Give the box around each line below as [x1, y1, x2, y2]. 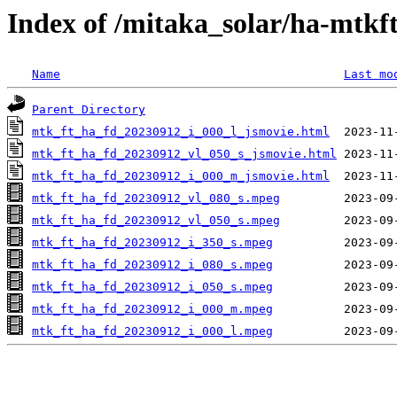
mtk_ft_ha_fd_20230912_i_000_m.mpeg [32, 302, 273, 316]
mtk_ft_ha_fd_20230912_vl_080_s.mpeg [32, 191, 280, 206]
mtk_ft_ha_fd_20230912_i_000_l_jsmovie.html [32, 125, 330, 139]
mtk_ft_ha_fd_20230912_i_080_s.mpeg [32, 258, 273, 272]
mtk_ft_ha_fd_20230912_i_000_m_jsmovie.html [32, 169, 330, 183]
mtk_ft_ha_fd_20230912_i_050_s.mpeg [32, 280, 273, 294]
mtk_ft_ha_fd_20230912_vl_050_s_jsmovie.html [32, 147, 337, 161]
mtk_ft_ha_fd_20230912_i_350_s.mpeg [32, 236, 273, 250]
